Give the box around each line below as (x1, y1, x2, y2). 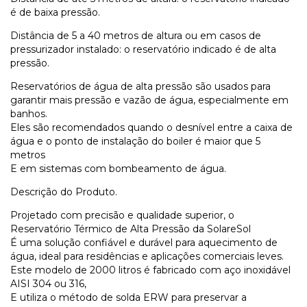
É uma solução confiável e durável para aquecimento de (10, 236, 278, 249)
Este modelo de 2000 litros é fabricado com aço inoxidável (10, 263, 291, 276)
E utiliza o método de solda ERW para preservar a (10, 291, 247, 304)
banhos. (10, 107, 47, 120)
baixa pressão (34, 5, 98, 19)
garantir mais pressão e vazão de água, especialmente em (10, 93, 288, 106)
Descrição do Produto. (10, 185, 117, 198)
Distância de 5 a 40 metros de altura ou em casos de (10, 29, 261, 42)
